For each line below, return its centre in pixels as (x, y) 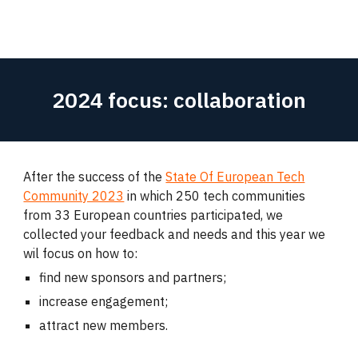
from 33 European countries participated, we (153, 215)
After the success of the (95, 177)
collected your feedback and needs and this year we (175, 234)
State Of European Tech (235, 177)
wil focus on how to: (81, 253)
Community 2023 (74, 196)
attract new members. (104, 325)
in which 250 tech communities (215, 196)
